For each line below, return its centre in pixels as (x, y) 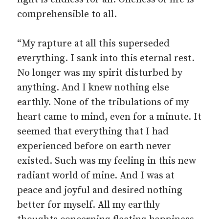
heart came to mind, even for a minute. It (109, 117)
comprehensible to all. (67, 14)
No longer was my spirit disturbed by (100, 73)
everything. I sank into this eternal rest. (106, 58)
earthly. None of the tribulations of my (103, 102)
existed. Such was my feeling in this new (107, 161)
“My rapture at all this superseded (93, 44)
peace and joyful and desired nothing (100, 190)
